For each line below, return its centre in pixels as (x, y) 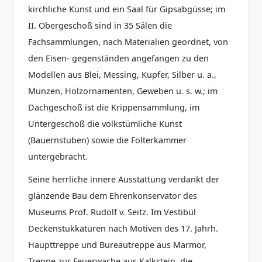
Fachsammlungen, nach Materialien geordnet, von (128, 42)
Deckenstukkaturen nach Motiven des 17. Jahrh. (123, 228)
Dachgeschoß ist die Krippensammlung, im (114, 107)
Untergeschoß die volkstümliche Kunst (105, 123)
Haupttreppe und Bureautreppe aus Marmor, (117, 244)
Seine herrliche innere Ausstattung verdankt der (124, 179)
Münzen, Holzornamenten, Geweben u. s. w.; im (123, 91)
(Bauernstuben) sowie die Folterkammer (107, 140)
